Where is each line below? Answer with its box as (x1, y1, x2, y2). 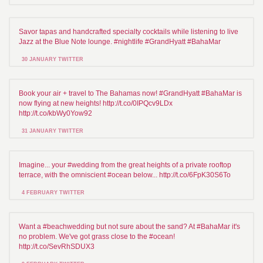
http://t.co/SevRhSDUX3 (19, 242, 95, 251)
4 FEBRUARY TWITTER (22, 189, 85, 195)
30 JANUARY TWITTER (22, 56, 83, 62)
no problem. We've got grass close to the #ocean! (19, 232, 175, 241)
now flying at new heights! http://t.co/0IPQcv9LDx (19, 99, 173, 107)
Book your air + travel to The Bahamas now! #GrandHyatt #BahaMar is (19, 89, 242, 97)
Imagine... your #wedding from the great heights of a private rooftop (19, 160, 231, 169)
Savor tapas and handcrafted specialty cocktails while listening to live (19, 27, 238, 36)
